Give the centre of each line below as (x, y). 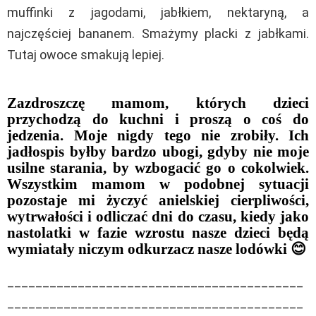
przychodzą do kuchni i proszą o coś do (158, 119)
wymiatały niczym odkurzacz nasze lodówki (149, 249)
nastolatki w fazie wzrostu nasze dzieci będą (158, 232)
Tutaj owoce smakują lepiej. (86, 54)
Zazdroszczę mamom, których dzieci (158, 103)
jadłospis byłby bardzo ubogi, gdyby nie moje (158, 151)
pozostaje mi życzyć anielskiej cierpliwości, (158, 200)
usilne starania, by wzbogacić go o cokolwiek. (158, 168)
